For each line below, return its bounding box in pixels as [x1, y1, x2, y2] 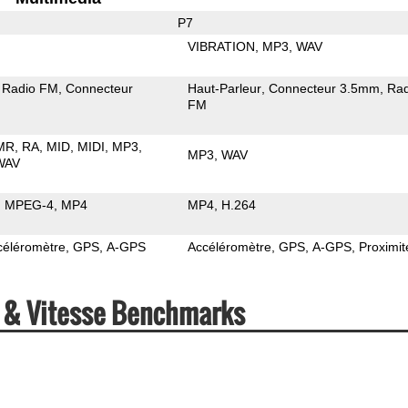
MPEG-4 [5, 197, 55, 212]
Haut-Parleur [188, 80, 262, 96]
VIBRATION [188, 38, 256, 54]
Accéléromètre [188, 239, 272, 254]
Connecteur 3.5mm [269, 80, 381, 96]
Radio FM [2, 80, 59, 96]
